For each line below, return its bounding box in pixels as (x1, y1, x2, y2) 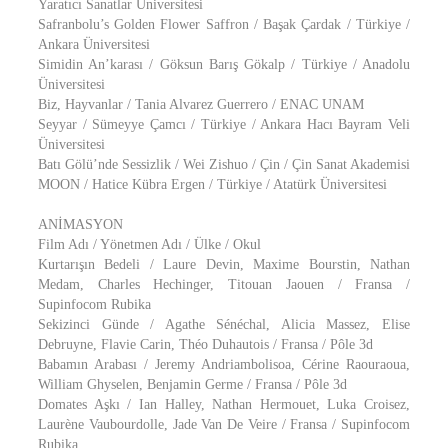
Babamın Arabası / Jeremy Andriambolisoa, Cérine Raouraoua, (38, 357, 410, 372)
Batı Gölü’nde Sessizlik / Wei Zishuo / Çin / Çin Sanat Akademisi (38, 157, 410, 172)
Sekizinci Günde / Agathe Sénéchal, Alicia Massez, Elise (38, 317, 410, 332)
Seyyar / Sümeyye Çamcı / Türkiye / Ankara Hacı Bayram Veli (38, 117, 410, 132)
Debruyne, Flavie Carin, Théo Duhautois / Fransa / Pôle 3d (38, 337, 373, 352)
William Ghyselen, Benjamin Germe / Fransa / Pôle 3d (38, 377, 347, 392)
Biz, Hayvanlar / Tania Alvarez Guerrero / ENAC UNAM (38, 97, 364, 112)
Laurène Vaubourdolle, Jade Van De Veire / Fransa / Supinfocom (38, 417, 410, 432)
